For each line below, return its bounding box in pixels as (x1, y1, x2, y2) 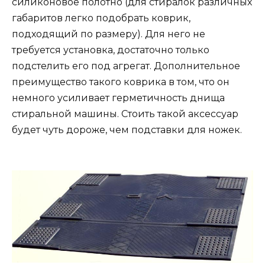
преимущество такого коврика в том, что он (12, 76, 230, 88)
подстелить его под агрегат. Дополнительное (12, 60, 240, 72)
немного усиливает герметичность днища (12, 92, 225, 104)
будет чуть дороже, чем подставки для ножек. (12, 124, 242, 136)
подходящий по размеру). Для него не (12, 28, 205, 40)
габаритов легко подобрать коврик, (12, 12, 190, 24)
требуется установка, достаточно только (12, 44, 209, 56)
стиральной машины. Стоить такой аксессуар (12, 108, 238, 120)
